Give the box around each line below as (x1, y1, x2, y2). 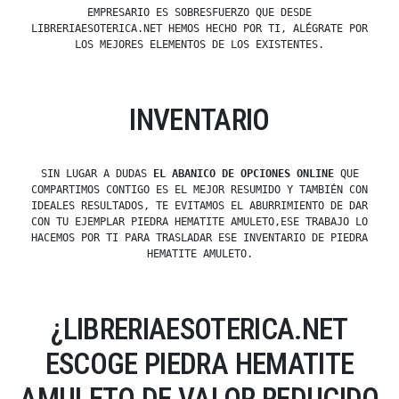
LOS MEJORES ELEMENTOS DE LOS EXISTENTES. (75, 38, 324, 52)
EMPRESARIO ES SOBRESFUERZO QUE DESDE (87, 6, 312, 20)
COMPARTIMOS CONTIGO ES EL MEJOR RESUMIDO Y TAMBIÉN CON (31, 183, 368, 197)
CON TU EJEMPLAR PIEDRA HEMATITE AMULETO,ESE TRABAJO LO (31, 216, 368, 229)
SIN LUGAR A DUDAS (40, 167, 153, 181)
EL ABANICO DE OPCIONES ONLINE (152, 167, 334, 181)
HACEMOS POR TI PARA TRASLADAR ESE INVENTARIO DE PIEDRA (31, 232, 368, 245)
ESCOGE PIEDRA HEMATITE (45, 346, 354, 382)
